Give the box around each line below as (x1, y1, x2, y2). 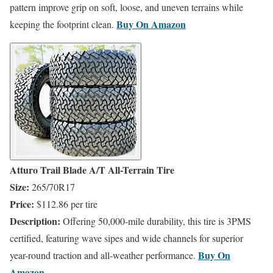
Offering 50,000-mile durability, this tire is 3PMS (63, 214, 251, 228)
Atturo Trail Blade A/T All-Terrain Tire (10, 163, 174, 177)
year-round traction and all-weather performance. (10, 249, 196, 262)
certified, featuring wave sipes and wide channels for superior (10, 232, 243, 245)
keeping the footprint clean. (10, 18, 114, 31)
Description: (10, 214, 60, 229)
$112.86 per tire (37, 197, 97, 211)
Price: (10, 197, 34, 211)
